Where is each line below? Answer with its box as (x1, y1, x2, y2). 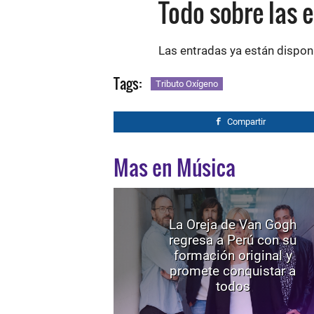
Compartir (227, 116, 266, 127)
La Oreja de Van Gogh (169, 217, 296, 233)
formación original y (173, 247, 292, 264)
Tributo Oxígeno (156, 78, 218, 89)
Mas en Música (114, 151, 235, 183)
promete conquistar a (170, 263, 296, 279)
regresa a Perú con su (169, 232, 296, 248)
